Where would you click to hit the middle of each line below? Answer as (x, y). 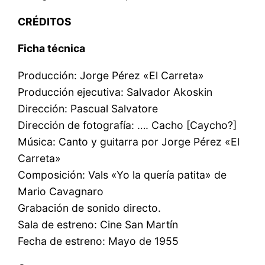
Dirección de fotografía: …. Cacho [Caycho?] (127, 125)
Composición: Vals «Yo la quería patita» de (122, 174)
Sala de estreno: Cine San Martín (98, 224)
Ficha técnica (52, 49)
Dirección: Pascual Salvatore (88, 108)
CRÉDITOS (45, 21)
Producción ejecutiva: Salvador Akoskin (115, 92)
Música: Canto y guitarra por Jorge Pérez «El (129, 141)
